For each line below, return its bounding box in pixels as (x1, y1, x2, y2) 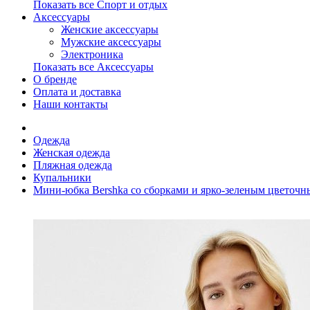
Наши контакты (33, 98, 108, 111)
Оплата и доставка (33, 86, 121, 98)
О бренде (33, 73, 77, 86)
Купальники (33, 172, 91, 184)
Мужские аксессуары (61, 36, 161, 48)
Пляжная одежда (33, 159, 112, 172)
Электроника (61, 48, 123, 61)
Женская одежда (33, 147, 110, 159)
